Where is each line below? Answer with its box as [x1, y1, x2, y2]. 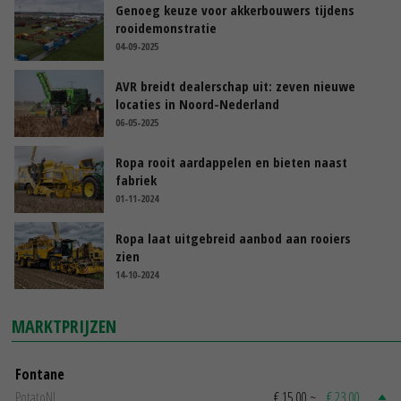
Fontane [15, 364, 64, 385]
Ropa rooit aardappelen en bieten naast [115, 153, 347, 172]
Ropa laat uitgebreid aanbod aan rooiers [115, 229, 351, 248]
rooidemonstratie [115, 19, 217, 38]
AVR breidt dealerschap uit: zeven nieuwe [115, 77, 355, 96]
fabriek [115, 171, 157, 190]
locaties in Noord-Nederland [115, 95, 279, 114]
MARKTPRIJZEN [12, 314, 117, 339]
